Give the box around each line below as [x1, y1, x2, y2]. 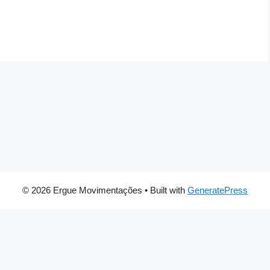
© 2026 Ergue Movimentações [22, 185, 142, 195]
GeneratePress [187, 185, 248, 195]
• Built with [142, 185, 187, 195]
